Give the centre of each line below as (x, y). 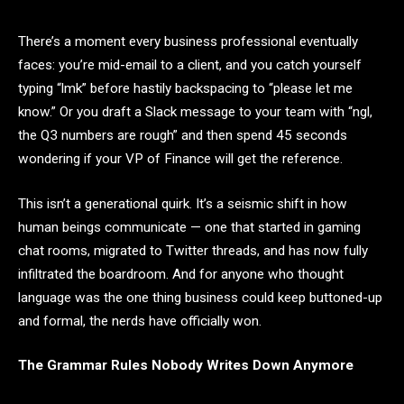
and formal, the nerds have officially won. (140, 321)
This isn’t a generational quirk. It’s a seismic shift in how (183, 203)
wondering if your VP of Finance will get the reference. (180, 159)
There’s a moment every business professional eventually (188, 41)
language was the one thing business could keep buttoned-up (200, 297)
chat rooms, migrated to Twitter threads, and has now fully (193, 250)
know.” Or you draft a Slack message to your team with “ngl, (195, 112)
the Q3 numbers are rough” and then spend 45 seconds (183, 135)
